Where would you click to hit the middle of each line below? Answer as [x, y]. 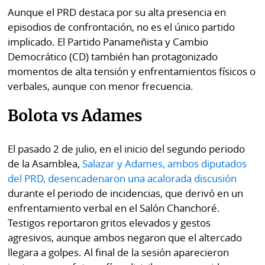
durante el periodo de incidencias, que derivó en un [126, 193]
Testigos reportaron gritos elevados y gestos [109, 222]
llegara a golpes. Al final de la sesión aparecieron [119, 252]
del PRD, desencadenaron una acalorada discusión [122, 178]
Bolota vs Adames [75, 117]
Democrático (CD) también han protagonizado [113, 56]
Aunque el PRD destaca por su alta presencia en [117, 12]
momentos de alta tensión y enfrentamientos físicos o [132, 71]
